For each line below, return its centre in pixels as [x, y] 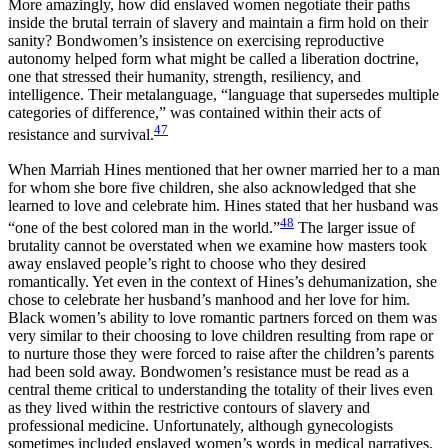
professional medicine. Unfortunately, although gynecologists [200, 425]
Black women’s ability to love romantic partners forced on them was [222, 317]
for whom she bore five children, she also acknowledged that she [212, 187]
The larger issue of [354, 227]
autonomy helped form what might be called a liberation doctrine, [213, 59]
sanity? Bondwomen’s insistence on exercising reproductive [196, 41]
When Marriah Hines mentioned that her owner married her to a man [224, 169]
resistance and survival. [81, 135]
